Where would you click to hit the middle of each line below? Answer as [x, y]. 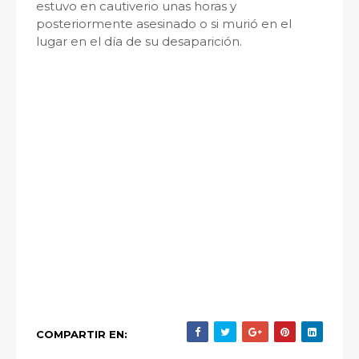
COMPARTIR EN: [82, 335]
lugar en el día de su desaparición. [139, 42]
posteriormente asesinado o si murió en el [164, 24]
